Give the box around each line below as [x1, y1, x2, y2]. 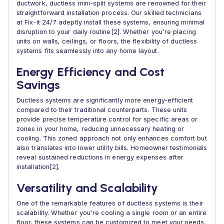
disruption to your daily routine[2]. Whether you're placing [16, 28, 196, 35]
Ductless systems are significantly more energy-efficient [16, 96, 193, 104]
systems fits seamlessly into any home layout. [16, 47, 159, 54]
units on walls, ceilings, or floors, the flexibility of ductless [16, 37, 197, 45]
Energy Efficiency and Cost [16, 64, 165, 79]
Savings [16, 77, 60, 92]
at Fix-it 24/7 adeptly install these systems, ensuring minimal [16, 18, 204, 26]
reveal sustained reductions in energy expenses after [16, 153, 184, 161]
